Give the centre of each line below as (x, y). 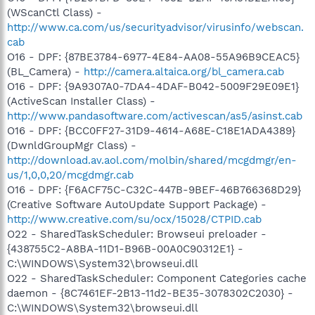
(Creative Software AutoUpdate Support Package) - (137, 205)
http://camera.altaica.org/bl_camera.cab (184, 72)
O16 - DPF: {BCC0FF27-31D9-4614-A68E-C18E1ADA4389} (151, 131)
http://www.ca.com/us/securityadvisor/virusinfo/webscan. (155, 27)
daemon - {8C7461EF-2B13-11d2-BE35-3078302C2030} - (150, 293)
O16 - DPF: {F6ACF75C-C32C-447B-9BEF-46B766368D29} (154, 190)
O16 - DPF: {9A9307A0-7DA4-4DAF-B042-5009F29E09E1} (153, 86)
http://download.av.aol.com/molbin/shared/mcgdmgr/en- (152, 160)
